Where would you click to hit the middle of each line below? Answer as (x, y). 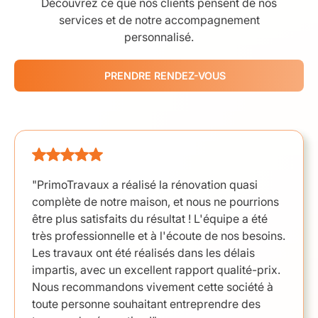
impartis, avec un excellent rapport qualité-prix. (156, 270)
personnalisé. (159, 37)
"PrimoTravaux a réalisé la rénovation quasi (145, 185)
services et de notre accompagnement (159, 20)
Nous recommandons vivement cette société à (153, 287)
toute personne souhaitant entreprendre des (146, 304)
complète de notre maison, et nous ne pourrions (155, 202)
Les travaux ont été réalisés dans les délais (143, 253)
